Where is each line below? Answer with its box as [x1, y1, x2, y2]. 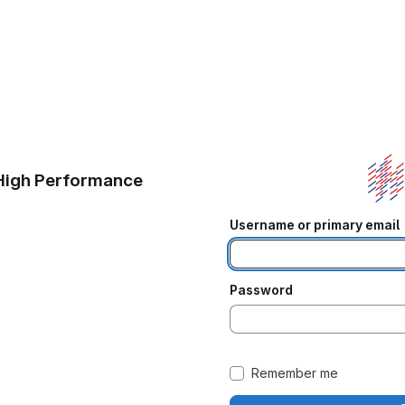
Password [230, 281, 293, 297]
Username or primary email [230, 216, 400, 232]
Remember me [251, 364, 338, 381]
